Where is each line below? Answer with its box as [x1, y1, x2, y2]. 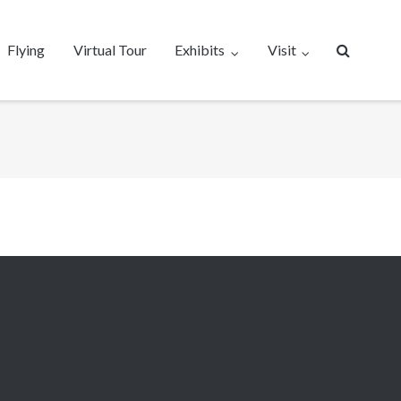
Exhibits [175, 41, 226, 58]
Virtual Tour [73, 41, 147, 58]
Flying [7, 41, 46, 58]
